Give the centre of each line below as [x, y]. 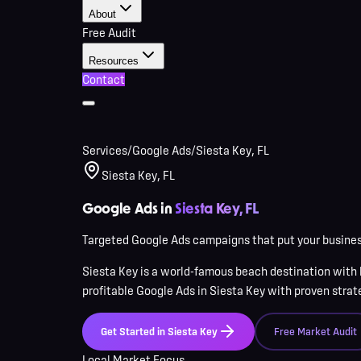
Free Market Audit [315, 331]
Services [105, 150]
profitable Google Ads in [145, 291]
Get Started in [134, 331]
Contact [104, 79]
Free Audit [109, 33]
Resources [114, 61]
